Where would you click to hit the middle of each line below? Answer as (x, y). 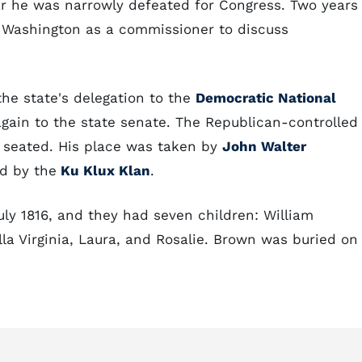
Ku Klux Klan (103, 170)
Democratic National (266, 98)
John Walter (264, 146)
